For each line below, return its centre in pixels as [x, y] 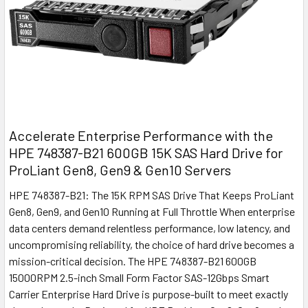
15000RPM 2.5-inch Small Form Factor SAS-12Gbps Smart [139, 278]
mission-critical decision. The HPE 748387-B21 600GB [133, 261]
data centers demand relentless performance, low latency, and [150, 228]
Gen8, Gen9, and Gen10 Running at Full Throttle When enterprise [152, 212]
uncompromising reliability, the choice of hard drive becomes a [152, 245]
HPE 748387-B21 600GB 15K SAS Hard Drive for [146, 153]
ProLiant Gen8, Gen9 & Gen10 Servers [120, 170]
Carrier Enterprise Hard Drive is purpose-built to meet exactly [148, 294]
